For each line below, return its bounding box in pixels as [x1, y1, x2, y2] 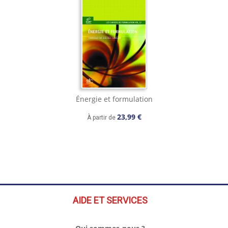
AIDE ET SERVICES [73, 195, 148, 206]
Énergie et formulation [75, 94, 153, 104]
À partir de [87, 114, 117, 122]
